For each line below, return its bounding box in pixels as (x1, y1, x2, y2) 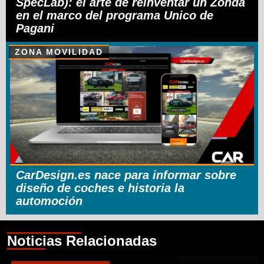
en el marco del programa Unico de (16, 8, 213, 22)
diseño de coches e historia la (16, 181, 184, 194)
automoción (16, 194, 82, 207)
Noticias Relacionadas (7, 232, 157, 249)
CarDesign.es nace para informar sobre (16, 168, 236, 181)
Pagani (16, 21, 54, 35)
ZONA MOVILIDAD (15, 47, 103, 57)
